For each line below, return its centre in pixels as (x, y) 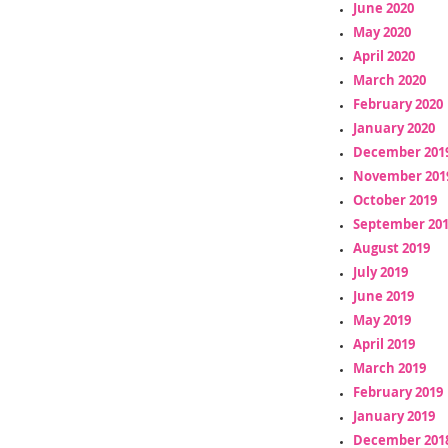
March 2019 (389, 367)
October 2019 (394, 199)
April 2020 (383, 55)
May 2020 (381, 31)
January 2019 (393, 415)
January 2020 (393, 127)
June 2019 (383, 295)
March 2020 (389, 79)
